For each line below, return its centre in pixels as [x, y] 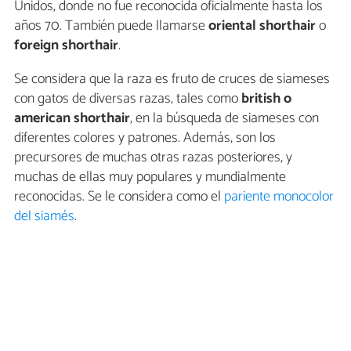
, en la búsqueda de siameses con [224, 118]
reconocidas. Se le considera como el [119, 196]
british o [266, 98]
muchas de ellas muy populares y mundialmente [150, 177]
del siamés [44, 216]
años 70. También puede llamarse [111, 25]
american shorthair [72, 118]
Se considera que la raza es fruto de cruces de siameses [172, 79]
